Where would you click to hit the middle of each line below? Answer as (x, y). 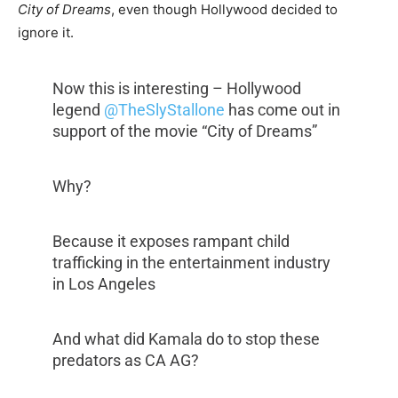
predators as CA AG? (125, 361)
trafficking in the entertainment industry (191, 263)
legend (78, 110)
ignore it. (46, 33)
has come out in (282, 110)
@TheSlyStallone (164, 110)
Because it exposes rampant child (171, 242)
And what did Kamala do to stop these (186, 339)
